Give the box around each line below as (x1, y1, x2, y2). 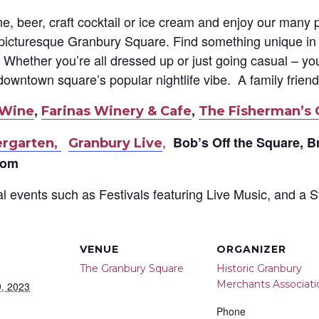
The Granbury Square (80, 262, 184, 275)
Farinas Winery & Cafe (41, 103, 192, 119)
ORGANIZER (216, 243, 286, 256)
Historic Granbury (216, 262, 302, 275)
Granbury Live (68, 135, 162, 151)
